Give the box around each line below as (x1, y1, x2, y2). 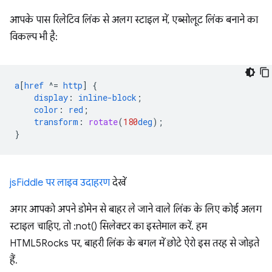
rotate (89, 116, 118, 127)
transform (34, 116, 78, 127)
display (34, 92, 68, 103)
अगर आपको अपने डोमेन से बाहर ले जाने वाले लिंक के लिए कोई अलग (10, 203, 262, 216)
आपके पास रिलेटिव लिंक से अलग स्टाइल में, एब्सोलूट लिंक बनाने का (10, 14, 258, 26)
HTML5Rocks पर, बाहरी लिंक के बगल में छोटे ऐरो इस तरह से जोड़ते (10, 237, 259, 250)
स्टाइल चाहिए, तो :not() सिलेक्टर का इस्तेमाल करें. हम (10, 220, 207, 233)
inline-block (78, 92, 137, 103)
